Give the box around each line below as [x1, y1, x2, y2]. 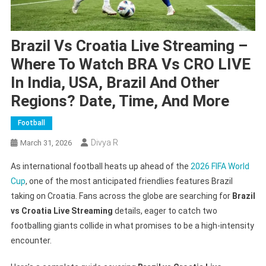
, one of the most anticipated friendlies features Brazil [25, 176, 233, 186]
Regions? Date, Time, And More [10, 91, 229, 110]
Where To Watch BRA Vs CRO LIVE [10, 55, 251, 73]
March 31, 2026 [20, 138, 72, 147]
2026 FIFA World [190, 161, 249, 171]
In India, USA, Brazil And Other [10, 73, 220, 91]
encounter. [10, 235, 52, 245]
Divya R [90, 137, 118, 147]
